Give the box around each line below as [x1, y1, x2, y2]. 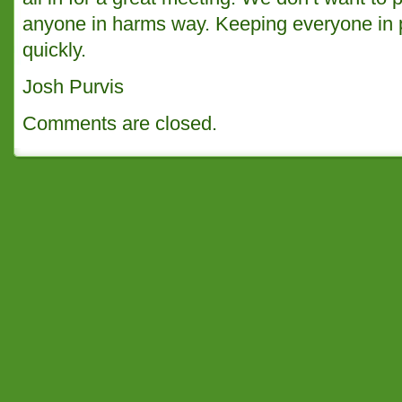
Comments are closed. [22, 113, 217, 135]
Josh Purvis [22, 76, 124, 98]
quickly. [22, 39, 86, 61]
